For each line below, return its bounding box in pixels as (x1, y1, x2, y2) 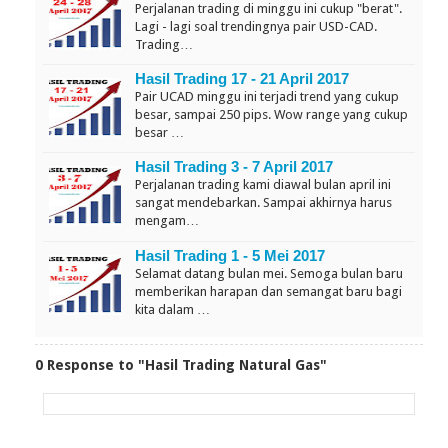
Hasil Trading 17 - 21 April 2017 (135, 70, 349, 87)
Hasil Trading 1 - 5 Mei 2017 (135, 246, 325, 264)
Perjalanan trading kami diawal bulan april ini (135, 177, 391, 193)
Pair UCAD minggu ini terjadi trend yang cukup (135, 89, 399, 104)
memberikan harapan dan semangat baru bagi (135, 283, 402, 299)
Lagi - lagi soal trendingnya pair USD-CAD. (135, 18, 377, 34)
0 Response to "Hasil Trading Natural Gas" (35, 357, 327, 374)
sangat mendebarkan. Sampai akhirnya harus (135, 195, 392, 211)
